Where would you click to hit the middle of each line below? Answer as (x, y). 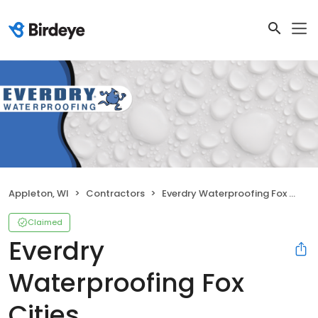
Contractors (115, 193)
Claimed (45, 222)
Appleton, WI (39, 193)
